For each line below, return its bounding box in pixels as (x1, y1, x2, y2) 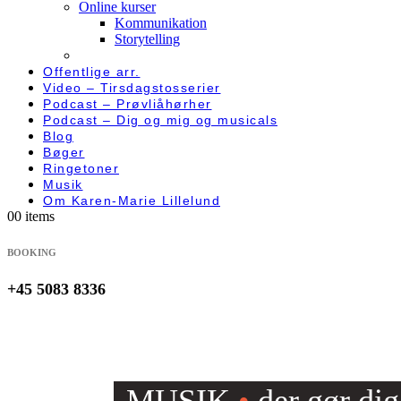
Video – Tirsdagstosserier (43, 81, 221, 95)
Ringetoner (43, 161, 119, 175)
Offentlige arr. (43, 64, 141, 79)
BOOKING (7, 246, 56, 258)
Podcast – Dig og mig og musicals (43, 113, 277, 127)
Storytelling (115, 31, 180, 47)
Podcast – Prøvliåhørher (43, 97, 212, 111)
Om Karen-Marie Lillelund (43, 193, 220, 208)
